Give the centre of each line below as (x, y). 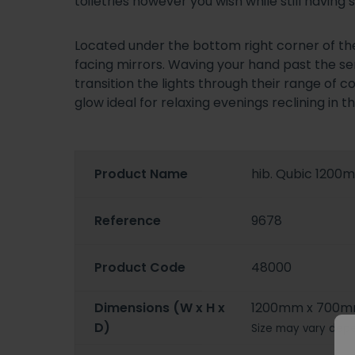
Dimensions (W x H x (160, 307)
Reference (128, 221)
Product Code (140, 268)
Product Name (141, 174)
